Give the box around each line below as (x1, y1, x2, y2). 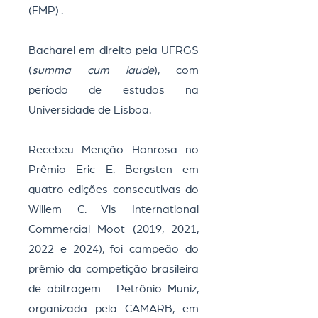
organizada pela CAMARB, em (28, 303, 199, 314)
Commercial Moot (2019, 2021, (28, 224, 199, 235)
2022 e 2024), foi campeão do (28, 243, 199, 255)
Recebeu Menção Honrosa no (28, 144, 199, 155)
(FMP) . (28, 5, 63, 16)
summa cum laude (32, 65, 154, 76)
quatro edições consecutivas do (28, 184, 199, 195)
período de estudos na (28, 84, 199, 96)
